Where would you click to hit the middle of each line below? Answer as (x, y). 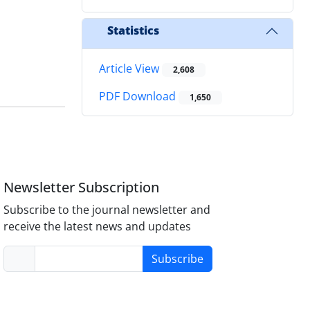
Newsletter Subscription (82, 187)
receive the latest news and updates (98, 226)
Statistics (133, 31)
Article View (130, 68)
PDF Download (139, 97)
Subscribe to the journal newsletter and (107, 209)
